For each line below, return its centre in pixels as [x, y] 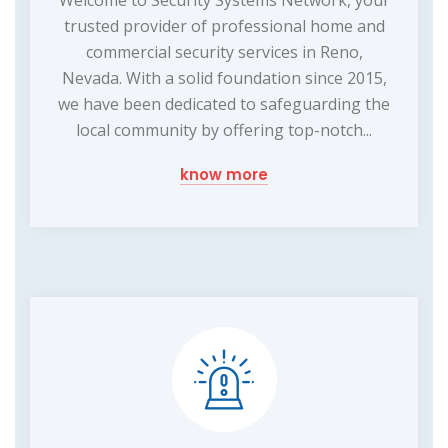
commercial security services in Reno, [224, 52]
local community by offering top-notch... [224, 130]
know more [224, 175]
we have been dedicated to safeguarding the [224, 104]
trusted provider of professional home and [224, 26]
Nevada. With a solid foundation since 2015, [224, 78]
